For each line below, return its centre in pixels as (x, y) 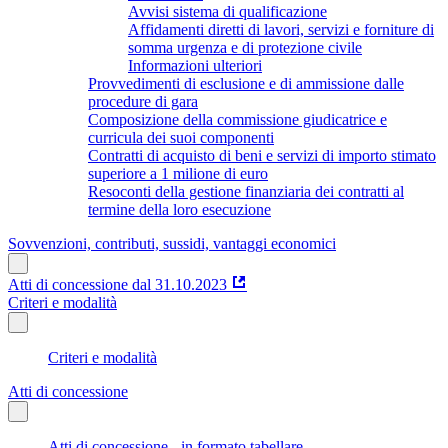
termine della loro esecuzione (179, 209)
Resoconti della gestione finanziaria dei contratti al (246, 191)
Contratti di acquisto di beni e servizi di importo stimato (262, 155)
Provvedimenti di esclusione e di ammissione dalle (246, 83)
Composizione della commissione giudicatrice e (237, 119)
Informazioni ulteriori (195, 65)
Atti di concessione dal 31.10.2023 (117, 284)
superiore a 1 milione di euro (178, 173)
